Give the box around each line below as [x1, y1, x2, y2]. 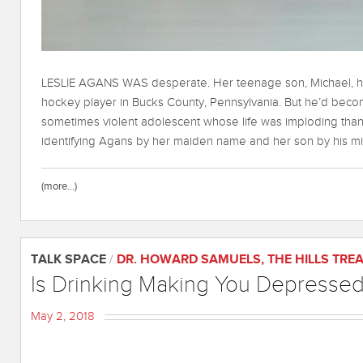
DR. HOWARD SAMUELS [117, 252, 261, 268]
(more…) [41, 180, 77, 194]
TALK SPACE [31, 252, 106, 268]
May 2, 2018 [31, 310, 95, 324]
